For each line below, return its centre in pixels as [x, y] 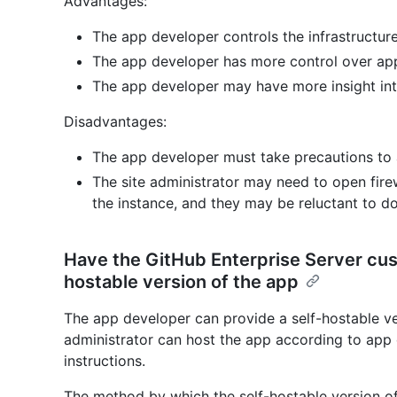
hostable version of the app [181, 281]
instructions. [105, 360]
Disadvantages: [115, 121]
